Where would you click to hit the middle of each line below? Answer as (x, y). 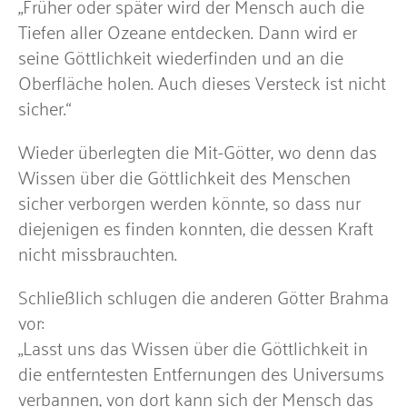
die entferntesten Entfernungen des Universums (201, 372)
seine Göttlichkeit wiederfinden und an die (181, 56)
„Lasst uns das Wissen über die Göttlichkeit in (193, 347)
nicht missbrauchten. (98, 252)
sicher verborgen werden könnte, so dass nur (189, 201)
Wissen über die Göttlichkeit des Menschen (184, 176)
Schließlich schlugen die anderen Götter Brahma (203, 296)
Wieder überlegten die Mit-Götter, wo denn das (198, 150)
